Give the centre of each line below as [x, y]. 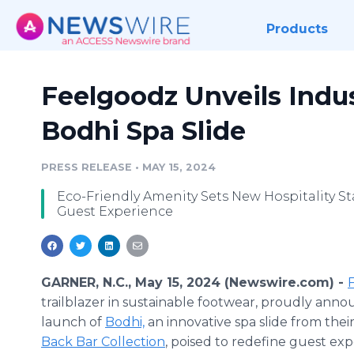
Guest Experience [115, 211]
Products [297, 29]
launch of [73, 322]
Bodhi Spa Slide [143, 131]
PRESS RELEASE [87, 167]
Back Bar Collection [103, 342]
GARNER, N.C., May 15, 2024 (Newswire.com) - [194, 282]
